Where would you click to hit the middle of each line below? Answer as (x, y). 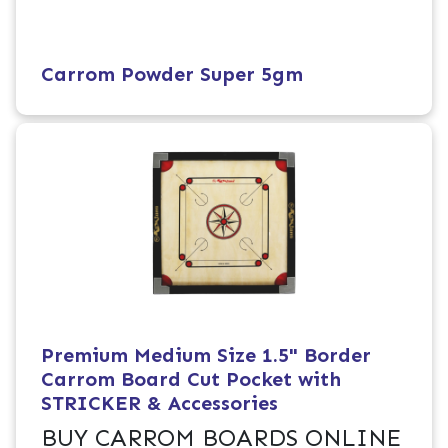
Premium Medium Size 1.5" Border (206, 355)
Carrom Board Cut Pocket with (191, 379)
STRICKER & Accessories (160, 403)
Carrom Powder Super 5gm (172, 74)
